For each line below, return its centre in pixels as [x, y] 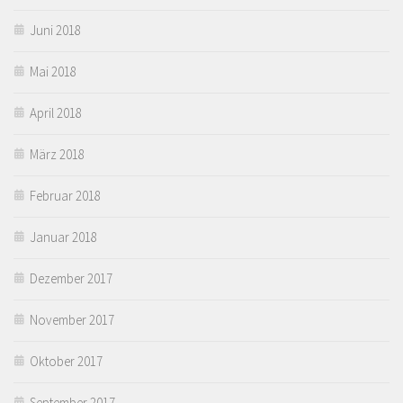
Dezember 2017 [71, 278]
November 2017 [72, 319]
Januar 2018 [63, 237]
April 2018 [56, 112]
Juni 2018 [55, 30]
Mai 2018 [53, 71]
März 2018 [57, 154]
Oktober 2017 [66, 361]
